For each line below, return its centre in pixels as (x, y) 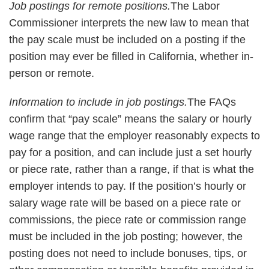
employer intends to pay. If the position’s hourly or (128, 186)
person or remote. (52, 73)
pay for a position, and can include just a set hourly (130, 153)
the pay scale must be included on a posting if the (127, 40)
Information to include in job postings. (98, 102)
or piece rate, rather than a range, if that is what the (131, 169)
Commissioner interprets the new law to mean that (129, 23)
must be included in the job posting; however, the (126, 237)
